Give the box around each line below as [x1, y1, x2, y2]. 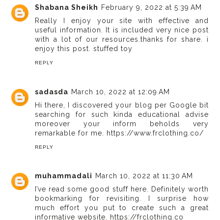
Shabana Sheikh [35, 3, 99, 12]
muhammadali [35, 172, 93, 180]
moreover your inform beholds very [35, 119, 209, 128]
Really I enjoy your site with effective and [35, 17, 209, 25]
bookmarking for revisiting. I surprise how [35, 194, 209, 203]
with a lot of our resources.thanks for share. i [35, 35, 209, 44]
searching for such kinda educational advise [35, 110, 209, 118]
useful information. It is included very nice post [35, 26, 209, 34]
